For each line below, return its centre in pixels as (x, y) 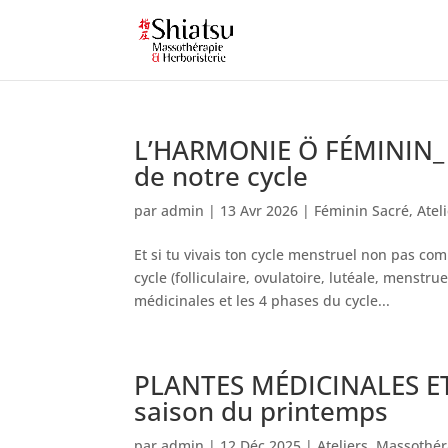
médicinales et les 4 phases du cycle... (262, 300)
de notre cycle (221, 176)
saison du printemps (261, 411)
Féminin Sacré (362, 210)
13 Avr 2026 (259, 210)
